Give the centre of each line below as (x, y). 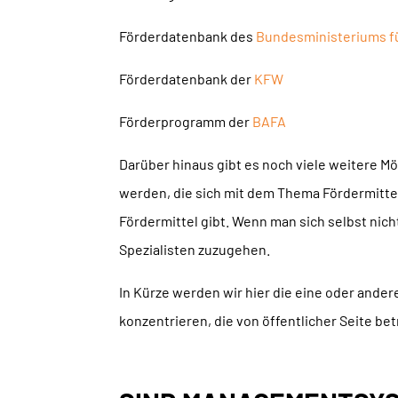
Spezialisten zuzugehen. (195, 249)
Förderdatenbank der (187, 78)
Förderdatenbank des (188, 36)
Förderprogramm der (186, 121)
